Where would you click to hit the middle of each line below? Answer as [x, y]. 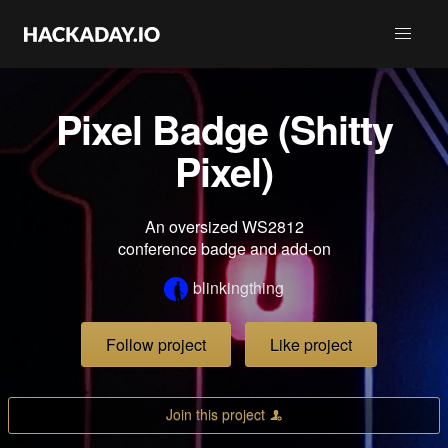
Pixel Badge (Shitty [224, 128]
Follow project [156, 345]
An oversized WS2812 [224, 226]
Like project [311, 345]
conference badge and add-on [224, 248]
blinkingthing [238, 287]
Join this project [215, 414]
